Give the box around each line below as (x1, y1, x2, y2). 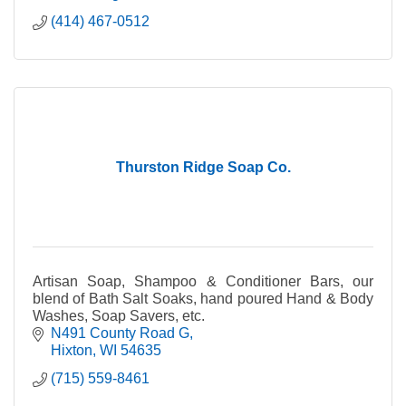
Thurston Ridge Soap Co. (115, 159, 291, 175)
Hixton (51, 342, 92, 358)
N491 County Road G (51, 324, 189, 341)
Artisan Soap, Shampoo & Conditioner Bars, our (33, 273, 373, 289)
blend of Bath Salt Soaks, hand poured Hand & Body (33, 290, 373, 306)
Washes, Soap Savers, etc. (33, 307, 205, 324)
